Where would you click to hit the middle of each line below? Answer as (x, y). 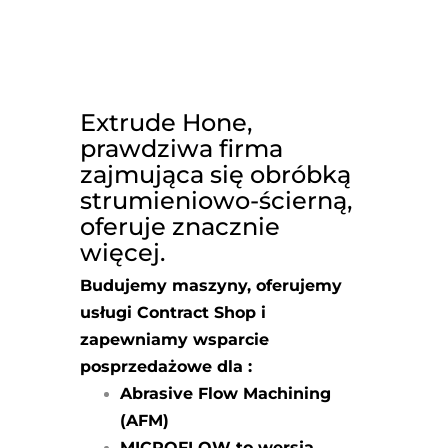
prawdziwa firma (181, 148)
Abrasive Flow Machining (225, 393)
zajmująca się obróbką (215, 174)
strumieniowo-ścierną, (216, 200)
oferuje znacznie (180, 226)
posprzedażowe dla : (166, 366)
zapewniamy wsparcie (174, 339)
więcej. (122, 252)
